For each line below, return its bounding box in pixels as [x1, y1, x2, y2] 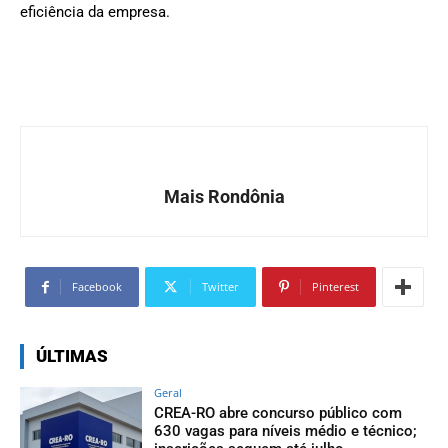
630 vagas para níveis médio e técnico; [154, 422, 418, 441]
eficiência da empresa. [20, 3, 170, 22]
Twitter [201, 279, 239, 295]
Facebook [71, 279, 122, 295]
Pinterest [311, 279, 359, 295]
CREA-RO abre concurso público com [154, 404, 403, 423]
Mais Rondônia [163, 186, 285, 208]
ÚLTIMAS [36, 346, 108, 367]
